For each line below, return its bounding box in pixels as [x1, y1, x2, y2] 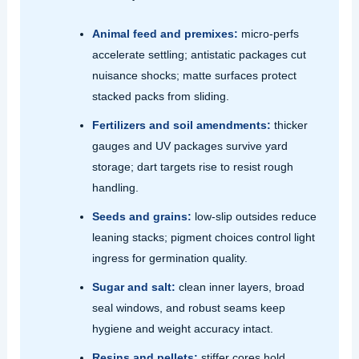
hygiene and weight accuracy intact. [91, 321, 273, 335]
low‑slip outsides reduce [191, 209, 317, 223]
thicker [270, 118, 308, 131]
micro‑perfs [237, 26, 299, 40]
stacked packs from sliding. [91, 89, 229, 103]
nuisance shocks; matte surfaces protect [91, 68, 296, 82]
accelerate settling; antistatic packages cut [91, 47, 306, 61]
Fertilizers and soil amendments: [91, 118, 271, 131]
